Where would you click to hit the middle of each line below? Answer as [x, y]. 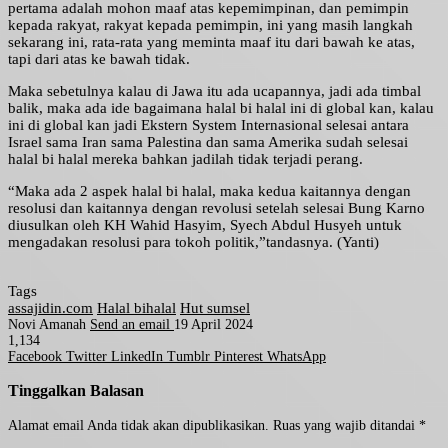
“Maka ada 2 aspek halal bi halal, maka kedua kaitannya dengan [209, 191]
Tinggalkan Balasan [76, 391]
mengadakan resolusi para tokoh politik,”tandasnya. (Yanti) [193, 242]
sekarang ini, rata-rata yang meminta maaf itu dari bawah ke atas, [211, 42]
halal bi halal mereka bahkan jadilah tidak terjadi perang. [185, 159]
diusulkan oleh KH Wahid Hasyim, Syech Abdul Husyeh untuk [205, 225]
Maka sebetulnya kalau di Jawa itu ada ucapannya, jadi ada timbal [214, 91]
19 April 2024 [213, 325]
